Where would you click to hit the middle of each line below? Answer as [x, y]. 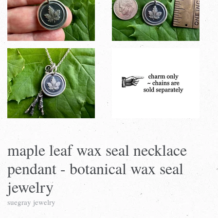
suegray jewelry [31, 202]
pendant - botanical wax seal [95, 168]
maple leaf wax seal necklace [97, 150]
